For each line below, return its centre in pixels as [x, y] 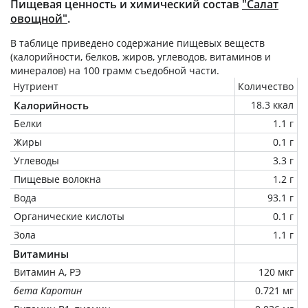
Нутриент [36, 86]
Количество [266, 86]
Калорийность [51, 105]
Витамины [41, 253]
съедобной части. [176, 70]
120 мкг [276, 272]
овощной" [39, 18]
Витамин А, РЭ [47, 272]
